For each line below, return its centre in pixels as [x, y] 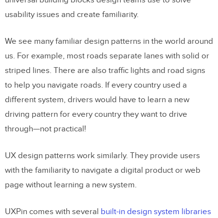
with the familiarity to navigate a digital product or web [103, 170]
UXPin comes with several [53, 212]
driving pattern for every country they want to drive [96, 114]
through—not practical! [45, 129]
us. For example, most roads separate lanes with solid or [107, 56]
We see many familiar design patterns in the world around [109, 41]
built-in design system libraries [156, 212]
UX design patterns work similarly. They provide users [102, 156]
